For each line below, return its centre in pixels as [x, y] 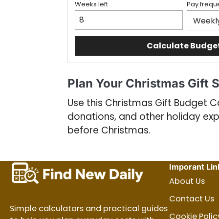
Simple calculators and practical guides [89, 208]
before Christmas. [109, 130]
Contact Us [192, 199]
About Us [187, 181]
